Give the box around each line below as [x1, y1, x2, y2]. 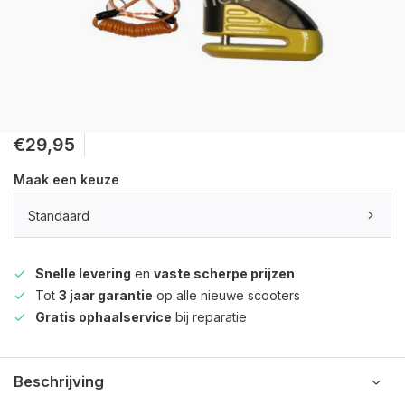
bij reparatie [172, 309, 247, 325]
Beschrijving [14, 372, 104, 391]
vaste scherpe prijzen [154, 266, 295, 281]
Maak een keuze [14, 172, 119, 187]
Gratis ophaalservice [35, 309, 172, 325]
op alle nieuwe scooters [153, 287, 300, 303]
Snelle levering [35, 266, 131, 281]
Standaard [28, 207, 89, 223]
